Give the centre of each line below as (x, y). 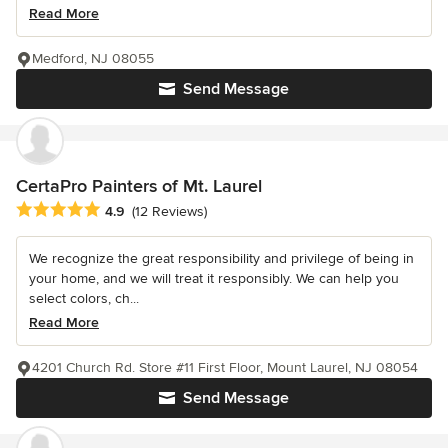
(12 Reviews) (169, 211)
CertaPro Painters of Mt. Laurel (139, 186)
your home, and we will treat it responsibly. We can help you (214, 278)
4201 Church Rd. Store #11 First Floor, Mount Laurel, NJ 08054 (225, 367)
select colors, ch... (84, 298)
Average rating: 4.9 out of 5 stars (128, 209)
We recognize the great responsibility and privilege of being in (221, 258)
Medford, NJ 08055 (93, 59)
